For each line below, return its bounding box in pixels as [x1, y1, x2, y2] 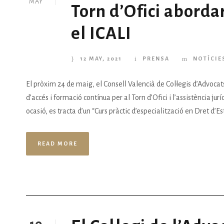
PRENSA [142, 55, 169, 61]
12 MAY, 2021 [80, 55, 122, 61]
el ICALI [71, 23, 131, 42]
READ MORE [37, 140, 77, 146]
